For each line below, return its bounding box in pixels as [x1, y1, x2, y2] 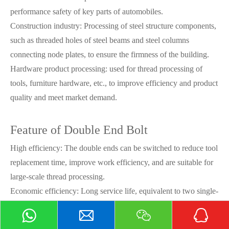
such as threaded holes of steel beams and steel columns [10, 36, 189, 44]
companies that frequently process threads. [10, 215, 146, 224]
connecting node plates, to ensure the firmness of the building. [10, 50, 209, 59]
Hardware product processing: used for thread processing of [10, 64, 202, 73]
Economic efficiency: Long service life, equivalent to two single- [10, 187, 218, 195]
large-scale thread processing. [10, 172, 105, 181]
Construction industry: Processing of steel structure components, [10, 21, 216, 30]
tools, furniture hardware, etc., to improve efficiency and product [10, 79, 218, 87]
